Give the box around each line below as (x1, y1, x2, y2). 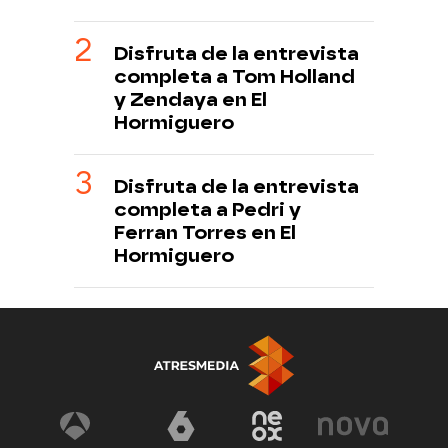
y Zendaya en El (114, 88, 267, 112)
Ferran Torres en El (114, 221, 296, 245)
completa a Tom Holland (114, 65, 355, 89)
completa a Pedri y (114, 198, 301, 222)
